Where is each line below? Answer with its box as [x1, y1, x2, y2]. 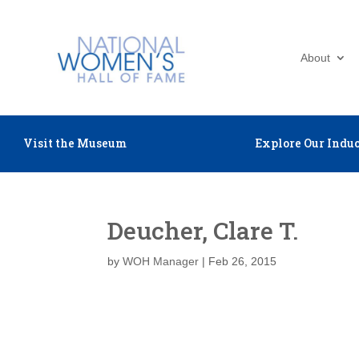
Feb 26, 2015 [208, 255, 277, 268]
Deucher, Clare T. [107, 215, 299, 246]
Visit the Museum [22, 135, 127, 151]
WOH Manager [123, 255, 200, 268]
